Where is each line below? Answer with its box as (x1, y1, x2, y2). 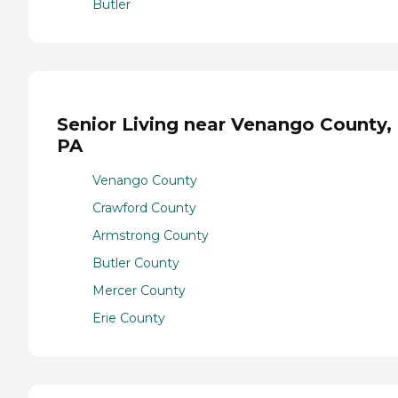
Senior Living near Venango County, (57, 114, 392, 136)
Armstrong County (92, 227, 209, 244)
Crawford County (92, 200, 196, 217)
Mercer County (92, 283, 186, 299)
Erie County (92, 310, 165, 327)
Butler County (92, 255, 179, 272)
